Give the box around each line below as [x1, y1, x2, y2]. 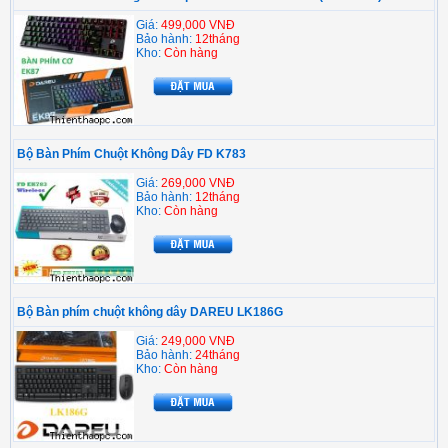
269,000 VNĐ [161, 176, 235, 191]
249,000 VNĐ [161, 334, 235, 349]
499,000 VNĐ [161, 18, 235, 33]
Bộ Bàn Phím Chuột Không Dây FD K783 [17, 147, 246, 162]
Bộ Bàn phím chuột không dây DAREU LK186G [17, 305, 283, 320]
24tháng [195, 348, 240, 363]
